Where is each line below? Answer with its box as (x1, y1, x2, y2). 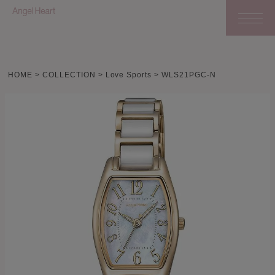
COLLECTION (42, 71, 96, 79)
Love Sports (105, 71, 152, 79)
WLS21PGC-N (161, 71, 216, 79)
